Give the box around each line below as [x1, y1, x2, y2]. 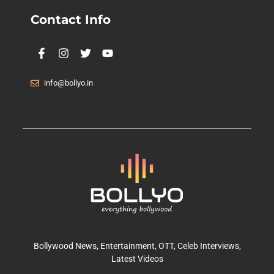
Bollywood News [33, 241, 97, 251]
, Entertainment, [96, 241, 158, 251]
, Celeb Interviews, [173, 241, 241, 251]
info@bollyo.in [44, 78, 94, 87]
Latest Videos [111, 254, 163, 264]
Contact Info [30, 12, 111, 27]
